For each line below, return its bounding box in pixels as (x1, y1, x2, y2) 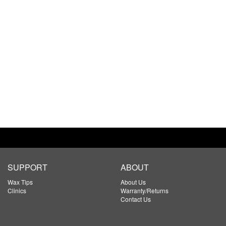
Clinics (8, 186, 26, 195)
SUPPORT (8, 161, 47, 173)
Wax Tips (8, 178, 33, 186)
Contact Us (121, 195, 151, 203)
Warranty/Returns (121, 186, 168, 195)
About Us (121, 178, 146, 186)
